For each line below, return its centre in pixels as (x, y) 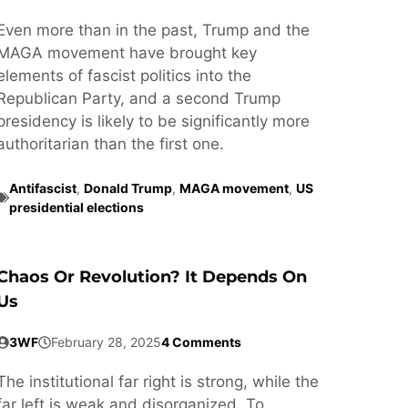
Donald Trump (127, 189)
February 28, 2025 (106, 342)
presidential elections (76, 208)
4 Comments (201, 342)
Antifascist (42, 189)
